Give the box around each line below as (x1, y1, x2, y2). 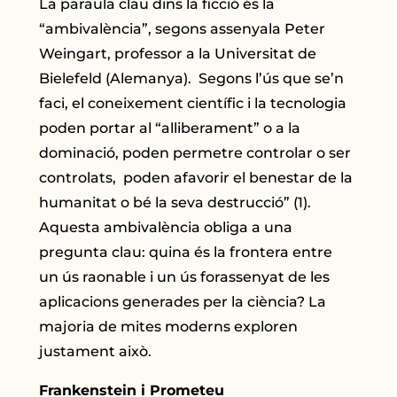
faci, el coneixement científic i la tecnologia (39, 94, 347, 112)
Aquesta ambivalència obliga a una (39, 218, 293, 236)
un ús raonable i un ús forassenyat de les (39, 268, 331, 285)
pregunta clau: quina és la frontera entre (39, 243, 333, 261)
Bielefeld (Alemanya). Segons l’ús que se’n (39, 69, 345, 87)
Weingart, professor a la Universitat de (39, 44, 317, 62)
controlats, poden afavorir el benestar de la (39, 168, 354, 186)
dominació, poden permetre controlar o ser (39, 144, 352, 161)
